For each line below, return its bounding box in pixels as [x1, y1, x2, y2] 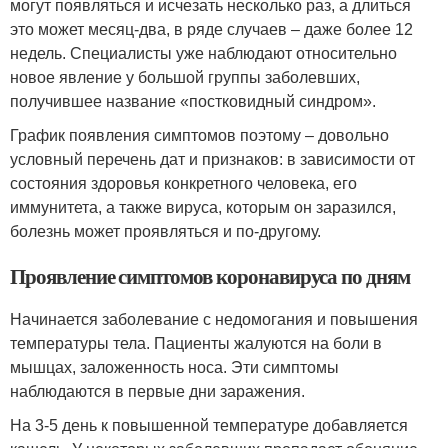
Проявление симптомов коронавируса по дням [10, 261, 410, 292]
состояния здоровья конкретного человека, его [10, 175, 357, 193]
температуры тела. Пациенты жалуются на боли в [10, 335, 382, 353]
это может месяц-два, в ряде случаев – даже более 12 [10, 21, 413, 39]
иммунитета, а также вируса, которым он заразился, [10, 199, 396, 217]
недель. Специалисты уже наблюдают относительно [10, 45, 397, 63]
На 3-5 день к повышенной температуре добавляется [10, 417, 408, 435]
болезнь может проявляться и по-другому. [10, 223, 321, 241]
